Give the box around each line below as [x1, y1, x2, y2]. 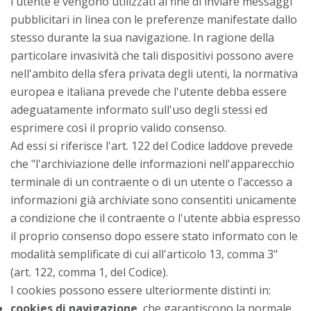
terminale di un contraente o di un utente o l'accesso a [10, 174, 292, 190]
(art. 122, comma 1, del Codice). [10, 264, 168, 280]
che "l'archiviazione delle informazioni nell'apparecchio [10, 155, 294, 171]
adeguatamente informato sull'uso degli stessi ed [10, 101, 267, 117]
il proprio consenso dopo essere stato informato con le [10, 228, 298, 244]
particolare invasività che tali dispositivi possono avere [10, 47, 294, 63]
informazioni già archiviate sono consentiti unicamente [10, 192, 296, 208]
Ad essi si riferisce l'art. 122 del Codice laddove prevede [10, 137, 293, 153]
